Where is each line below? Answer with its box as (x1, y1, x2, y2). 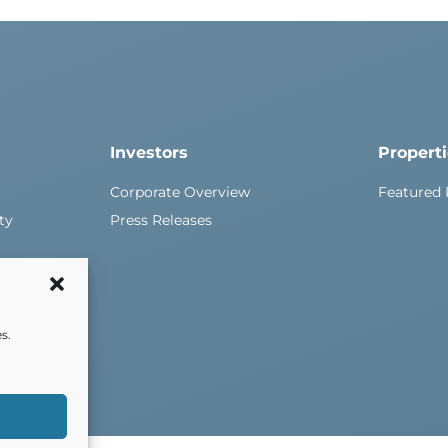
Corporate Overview (109, 183, 250, 201)
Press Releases (109, 211, 212, 229)
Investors (109, 143, 188, 162)
